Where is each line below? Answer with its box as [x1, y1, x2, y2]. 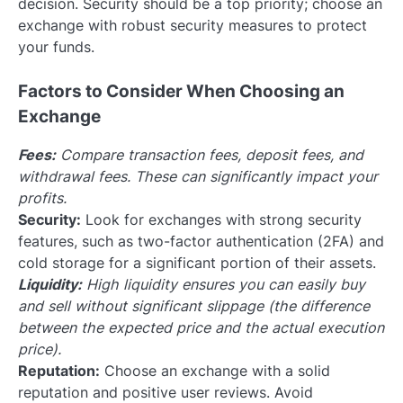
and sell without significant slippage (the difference [18, 297, 370, 316]
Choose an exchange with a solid [100, 362, 330, 381]
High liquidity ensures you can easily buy [82, 275, 365, 294]
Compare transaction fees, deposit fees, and [56, 146, 363, 165]
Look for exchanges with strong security [81, 210, 362, 229]
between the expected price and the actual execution [18, 318, 384, 337]
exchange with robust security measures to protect [18, 16, 367, 35]
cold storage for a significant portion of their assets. [18, 254, 376, 273]
